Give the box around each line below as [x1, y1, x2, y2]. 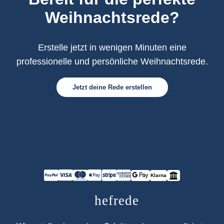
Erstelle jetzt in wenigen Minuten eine [37, 42, 186, 53]
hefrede [94, 193, 139, 208]
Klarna [150, 172, 166, 178]
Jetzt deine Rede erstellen [72, 83, 152, 91]
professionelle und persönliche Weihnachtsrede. [16, 56, 208, 67]
